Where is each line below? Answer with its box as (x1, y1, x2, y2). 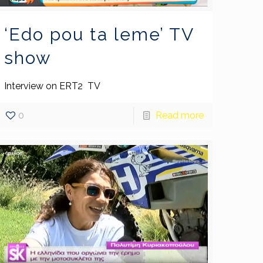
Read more (155, 110, 204, 122)
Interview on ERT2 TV (4, 80, 101, 92)
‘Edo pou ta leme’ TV (4, 24, 194, 45)
